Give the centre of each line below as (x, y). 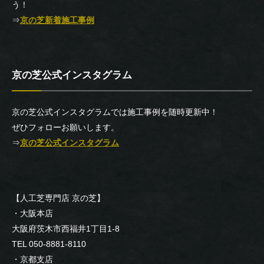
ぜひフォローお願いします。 (65, 127)
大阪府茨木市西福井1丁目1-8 (66, 228)
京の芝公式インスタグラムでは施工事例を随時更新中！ (115, 112)
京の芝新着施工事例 (57, 20)
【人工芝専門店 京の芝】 (58, 198)
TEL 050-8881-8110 (49, 244)
